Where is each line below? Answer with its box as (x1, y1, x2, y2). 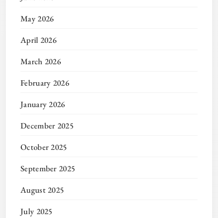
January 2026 (20, 98, 65, 109)
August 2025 (20, 184, 64, 195)
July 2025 (20, 205, 53, 217)
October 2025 (20, 141, 67, 152)
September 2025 (20, 163, 75, 174)
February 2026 (20, 77, 69, 88)
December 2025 (20, 120, 73, 131)
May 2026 (20, 13, 54, 24)
